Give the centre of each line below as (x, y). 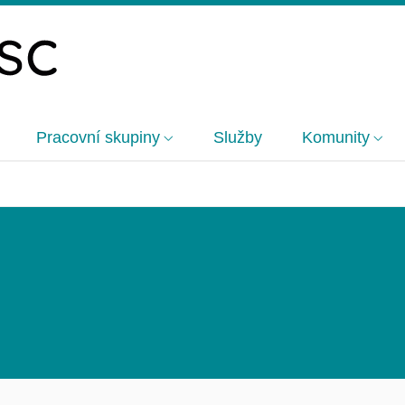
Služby (238, 138)
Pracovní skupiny (98, 138)
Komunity (336, 138)
